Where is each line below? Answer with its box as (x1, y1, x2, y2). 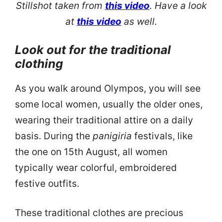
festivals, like (132, 130, 193, 142)
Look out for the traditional (15, 43, 171, 57)
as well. (121, 16, 157, 28)
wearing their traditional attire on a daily (15, 114, 193, 126)
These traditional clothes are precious (15, 207, 183, 219)
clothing (15, 56, 63, 71)
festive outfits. (15, 178, 79, 190)
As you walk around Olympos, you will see (15, 83, 201, 95)
